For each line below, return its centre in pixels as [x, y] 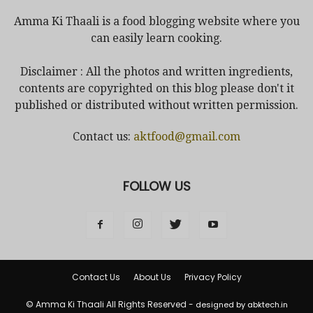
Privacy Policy [213, 277]
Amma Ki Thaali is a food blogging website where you [156, 21]
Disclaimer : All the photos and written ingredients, [156, 71]
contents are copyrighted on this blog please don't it [156, 88]
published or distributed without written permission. [156, 105]
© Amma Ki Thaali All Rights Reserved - [110, 304]
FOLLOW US [156, 186]
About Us [152, 277]
